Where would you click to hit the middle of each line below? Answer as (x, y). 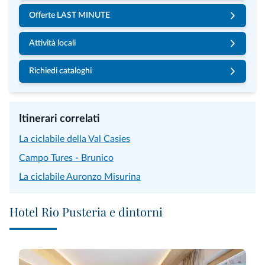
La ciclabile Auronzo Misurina (80, 177)
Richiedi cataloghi (60, 71)
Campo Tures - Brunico (66, 158)
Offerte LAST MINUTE (70, 15)
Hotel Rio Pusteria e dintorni (86, 211)
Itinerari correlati (59, 119)
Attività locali (52, 43)
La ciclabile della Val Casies (75, 139)
